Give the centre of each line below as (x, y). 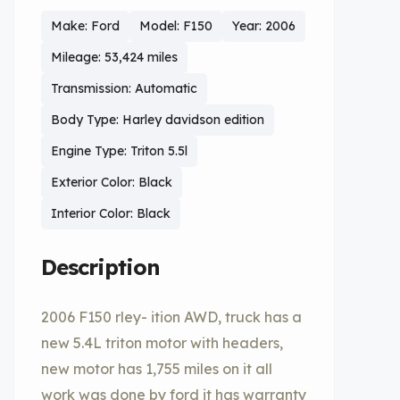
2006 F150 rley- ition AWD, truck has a (171, 317)
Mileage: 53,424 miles (114, 57)
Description (100, 267)
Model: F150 (176, 26)
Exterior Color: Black (112, 182)
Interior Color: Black (111, 213)
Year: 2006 (264, 26)
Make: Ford (85, 26)
